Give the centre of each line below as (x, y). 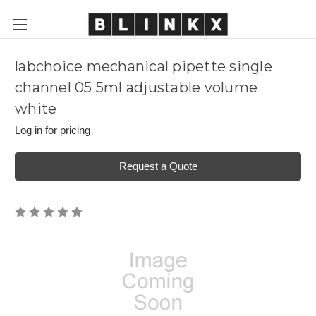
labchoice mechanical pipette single (144, 67)
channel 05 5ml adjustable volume (136, 88)
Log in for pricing (53, 130)
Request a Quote (158, 166)
